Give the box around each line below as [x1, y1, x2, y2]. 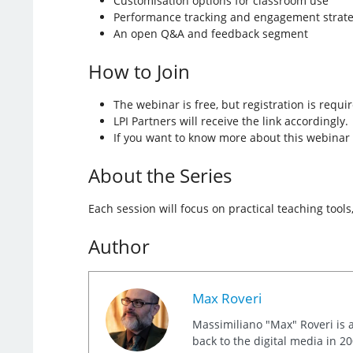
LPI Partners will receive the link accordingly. [113, 113, 348, 128]
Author [87, 232, 150, 259]
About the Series [87, 162, 232, 188]
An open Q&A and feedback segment [113, 25, 308, 41]
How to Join [87, 58, 190, 84]
